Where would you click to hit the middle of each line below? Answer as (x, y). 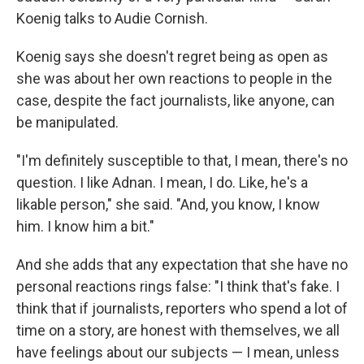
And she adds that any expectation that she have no (182, 265)
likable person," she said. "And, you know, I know (168, 205)
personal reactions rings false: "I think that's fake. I (178, 287)
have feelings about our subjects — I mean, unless (178, 353)
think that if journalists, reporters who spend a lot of (182, 309)
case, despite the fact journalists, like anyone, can (175, 101)
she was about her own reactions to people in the (174, 79)
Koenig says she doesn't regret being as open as (172, 57)
